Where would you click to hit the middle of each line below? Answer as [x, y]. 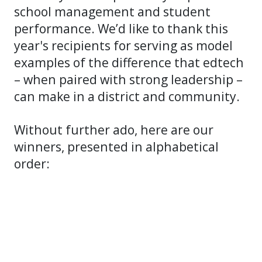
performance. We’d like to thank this [121, 28]
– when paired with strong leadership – [128, 79]
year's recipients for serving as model [123, 45]
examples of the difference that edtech [129, 62]
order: [33, 163]
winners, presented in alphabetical [116, 146]
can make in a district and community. [130, 96]
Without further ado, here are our [114, 129]
